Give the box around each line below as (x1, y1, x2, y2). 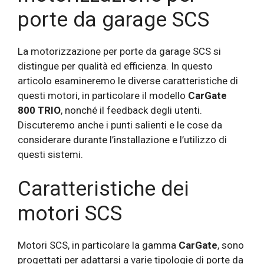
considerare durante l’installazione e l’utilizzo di (18, 133, 227, 146)
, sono (217, 239, 244, 252)
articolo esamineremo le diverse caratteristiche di (18, 74, 238, 87)
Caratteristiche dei (18, 177, 189, 202)
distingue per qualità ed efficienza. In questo (18, 60, 213, 72)
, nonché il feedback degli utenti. (61, 104, 202, 116)
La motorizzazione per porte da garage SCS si (18, 45, 221, 57)
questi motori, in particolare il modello (18, 89, 188, 101)
